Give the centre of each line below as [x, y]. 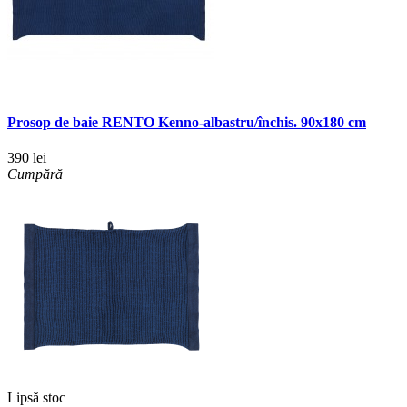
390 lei [27, 158]
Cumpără [35, 174]
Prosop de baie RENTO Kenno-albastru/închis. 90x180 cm [187, 123]
